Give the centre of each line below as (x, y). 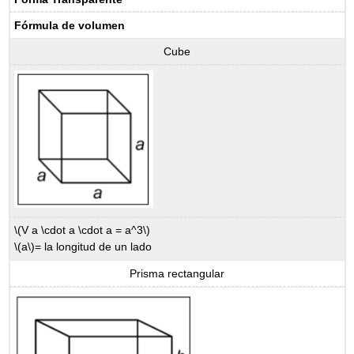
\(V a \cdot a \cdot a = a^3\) (83, 230)
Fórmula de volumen (70, 25)
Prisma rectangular (177, 273)
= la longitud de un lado (94, 247)
